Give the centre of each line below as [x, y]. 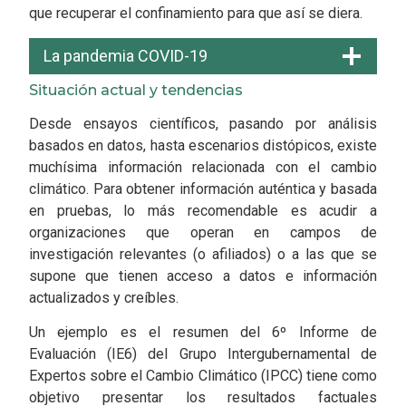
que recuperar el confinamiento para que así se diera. [196, 14]
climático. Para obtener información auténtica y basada [203, 188]
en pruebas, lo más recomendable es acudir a [203, 210]
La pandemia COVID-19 [126, 55]
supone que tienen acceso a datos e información [203, 275]
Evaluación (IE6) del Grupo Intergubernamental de [203, 354]
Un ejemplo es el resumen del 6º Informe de [203, 333]
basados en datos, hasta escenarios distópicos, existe [203, 145]
